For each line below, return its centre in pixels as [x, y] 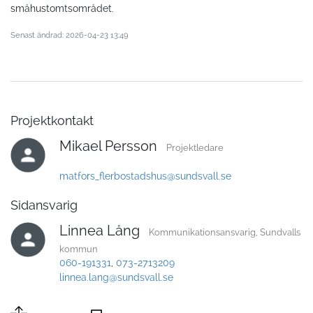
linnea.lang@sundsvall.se [116, 277]
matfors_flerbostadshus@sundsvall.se [145, 176]
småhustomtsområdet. [62, 8]
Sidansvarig [44, 205]
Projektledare [195, 147]
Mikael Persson [108, 146]
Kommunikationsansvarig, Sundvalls [225, 232]
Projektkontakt [52, 120]
